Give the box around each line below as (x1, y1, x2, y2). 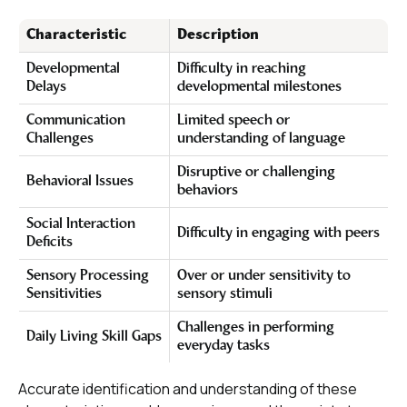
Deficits (26, 234, 73, 250)
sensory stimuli (177, 286, 273, 302)
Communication (26, 113, 125, 128)
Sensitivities (26, 286, 102, 302)
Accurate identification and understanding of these (18, 378, 357, 399)
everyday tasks (177, 338, 270, 353)
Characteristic (26, 27, 127, 43)
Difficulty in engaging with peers (177, 225, 380, 241)
